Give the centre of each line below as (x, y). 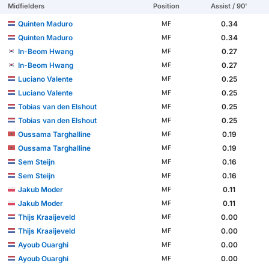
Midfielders (26, 6)
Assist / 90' (229, 6)
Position (166, 6)
